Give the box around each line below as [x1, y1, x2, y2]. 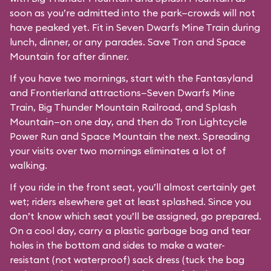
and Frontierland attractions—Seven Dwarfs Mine [10, 87, 235, 99]
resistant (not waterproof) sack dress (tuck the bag [10, 253, 244, 266]
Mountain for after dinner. [10, 50, 129, 62]
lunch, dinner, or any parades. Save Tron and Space [10, 36, 246, 48]
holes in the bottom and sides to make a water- [10, 239, 225, 251]
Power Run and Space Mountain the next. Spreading [10, 130, 250, 142]
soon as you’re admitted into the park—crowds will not [10, 7, 255, 19]
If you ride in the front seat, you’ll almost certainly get [10, 181, 256, 193]
